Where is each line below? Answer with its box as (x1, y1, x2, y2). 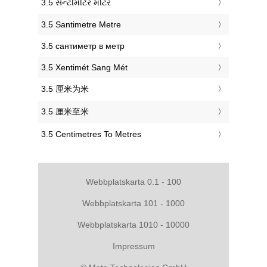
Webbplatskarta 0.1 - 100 (86, 176, 181, 187)
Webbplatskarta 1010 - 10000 (77, 219, 190, 229)
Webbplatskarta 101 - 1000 (82, 198, 185, 208)
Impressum (112, 241, 155, 251)
